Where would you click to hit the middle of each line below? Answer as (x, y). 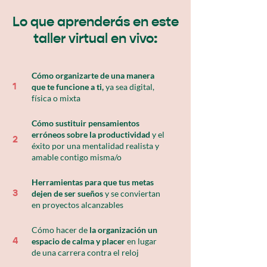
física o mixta (56, 98)
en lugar (141, 241)
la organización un (123, 230)
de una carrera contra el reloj (85, 252)
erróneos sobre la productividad (91, 134)
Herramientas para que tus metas (93, 182)
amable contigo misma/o (77, 157)
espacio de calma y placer (78, 241)
